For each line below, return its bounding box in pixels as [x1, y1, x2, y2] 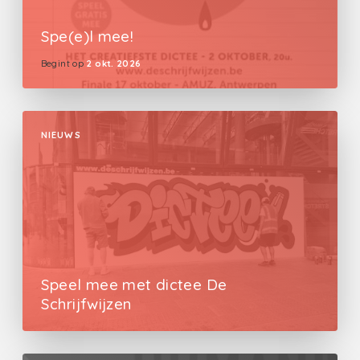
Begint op [40, 58, 84, 70]
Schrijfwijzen [40, 293, 132, 313]
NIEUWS [40, 129, 81, 141]
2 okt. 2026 [86, 58, 141, 70]
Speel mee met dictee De [40, 274, 227, 294]
